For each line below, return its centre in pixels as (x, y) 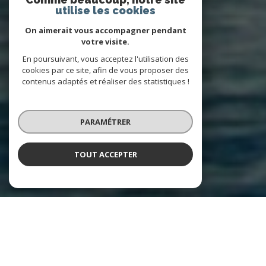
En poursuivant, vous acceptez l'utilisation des (105, 59)
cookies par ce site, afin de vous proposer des (105, 70)
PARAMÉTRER (105, 121)
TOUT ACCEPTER (105, 154)
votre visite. (105, 42)
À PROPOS (133, 227)
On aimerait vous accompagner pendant (105, 30)
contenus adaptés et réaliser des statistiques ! (105, 81)
